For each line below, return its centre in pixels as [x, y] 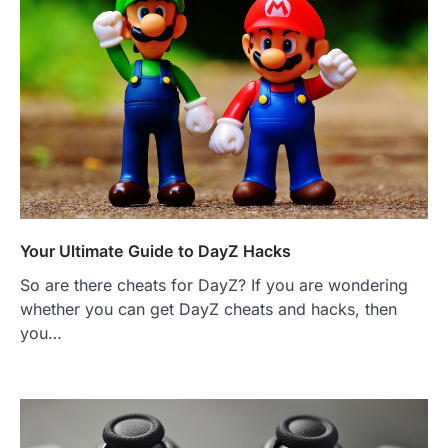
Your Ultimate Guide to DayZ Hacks [155, 250]
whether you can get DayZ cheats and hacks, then [208, 308]
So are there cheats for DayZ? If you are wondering [214, 284]
